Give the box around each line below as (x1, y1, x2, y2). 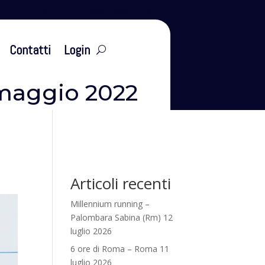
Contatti (9, 41, 51, 58)
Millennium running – (70, 198, 150, 209)
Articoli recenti (70, 172, 172, 194)
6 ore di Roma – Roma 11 (70, 243, 170, 254)
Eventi (34, 4, 67, 17)
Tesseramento (80, 4, 153, 17)
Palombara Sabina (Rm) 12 (70, 211, 173, 223)
